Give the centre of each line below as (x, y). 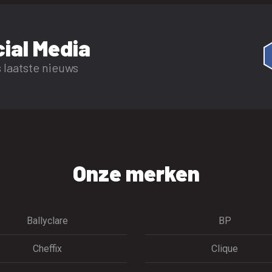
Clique (225, 248)
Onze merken (136, 172)
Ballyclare (47, 220)
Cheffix (47, 248)
